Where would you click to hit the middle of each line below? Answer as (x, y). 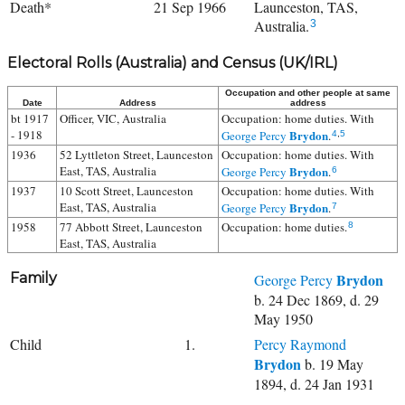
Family (33, 278)
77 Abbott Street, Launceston (131, 227)
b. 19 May (332, 364)
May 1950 (283, 319)
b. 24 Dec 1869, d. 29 (316, 300)
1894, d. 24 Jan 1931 (314, 384)
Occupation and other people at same (308, 93)
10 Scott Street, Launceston (127, 191)
